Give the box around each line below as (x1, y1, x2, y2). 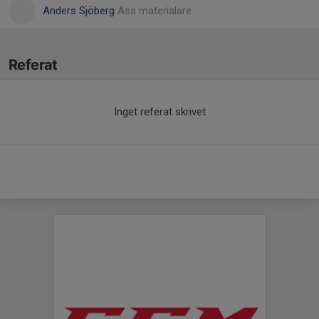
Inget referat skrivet (113, 105, 206, 118)
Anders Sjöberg (43, 4, 117, 17)
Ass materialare (117, 4, 192, 17)
